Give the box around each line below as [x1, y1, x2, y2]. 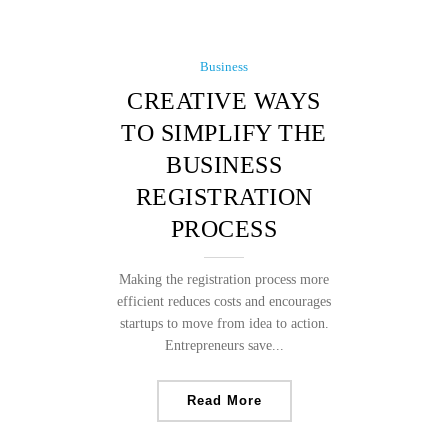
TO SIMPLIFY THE [121, 120, 327, 146]
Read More [186, 393, 262, 408]
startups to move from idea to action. [119, 316, 329, 331]
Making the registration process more [119, 272, 329, 287]
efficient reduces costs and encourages [117, 294, 331, 309]
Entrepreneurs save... [164, 338, 284, 353]
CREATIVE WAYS [127, 88, 321, 114]
